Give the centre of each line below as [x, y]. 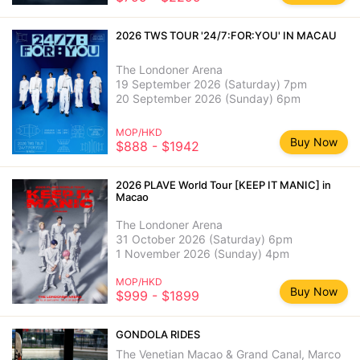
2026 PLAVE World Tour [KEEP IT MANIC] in [224, 185]
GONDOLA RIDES [158, 335]
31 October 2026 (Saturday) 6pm [205, 239]
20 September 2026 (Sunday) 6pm [209, 98]
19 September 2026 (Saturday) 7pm [212, 84]
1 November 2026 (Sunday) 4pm [203, 254]
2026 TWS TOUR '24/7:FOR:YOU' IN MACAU [227, 35]
